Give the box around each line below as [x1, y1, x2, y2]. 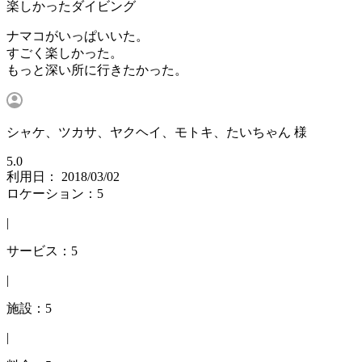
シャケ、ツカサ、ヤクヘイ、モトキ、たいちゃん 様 [6, 125, 307, 140]
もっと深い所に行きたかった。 [6, 63, 187, 78]
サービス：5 [6, 244, 78, 259]
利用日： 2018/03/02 [6, 170, 120, 184]
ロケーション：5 [6, 187, 103, 201]
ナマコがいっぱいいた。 [6, 29, 149, 44]
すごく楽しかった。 [6, 46, 123, 61]
